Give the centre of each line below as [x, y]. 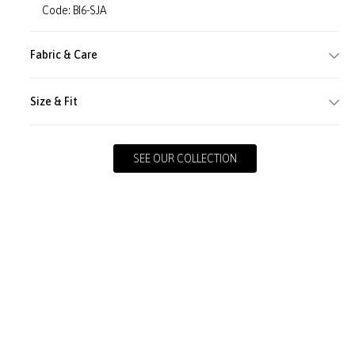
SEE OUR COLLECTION [185, 158]
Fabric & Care [64, 55]
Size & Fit [54, 101]
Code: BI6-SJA [75, 10]
